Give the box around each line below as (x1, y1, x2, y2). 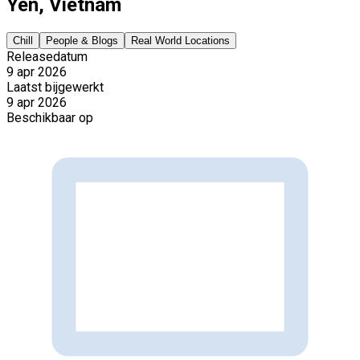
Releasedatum (6, 48, 88, 64)
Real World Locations (131, 34, 230, 47)
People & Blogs (46, 34, 118, 47)
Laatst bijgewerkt (6, 79, 104, 95)
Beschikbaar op (6, 109, 93, 125)
